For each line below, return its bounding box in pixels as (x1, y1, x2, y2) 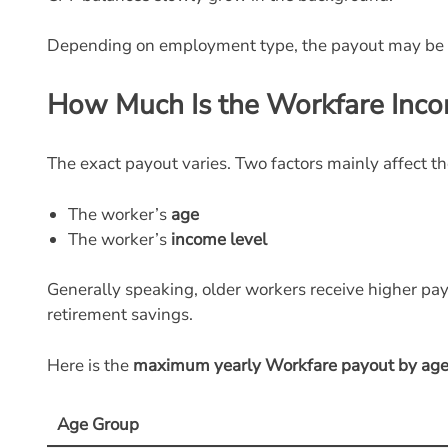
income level (171, 227, 268, 251)
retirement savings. (47, 303, 193, 326)
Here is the (47, 353, 133, 377)
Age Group (56, 413, 139, 436)
